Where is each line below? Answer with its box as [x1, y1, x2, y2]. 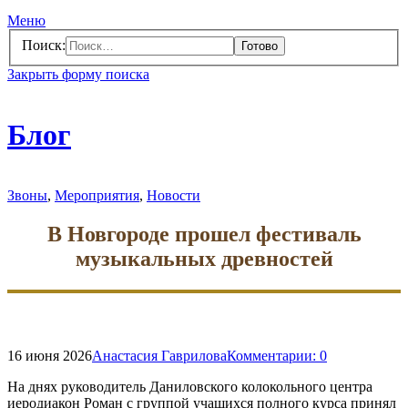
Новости [147, 188, 200, 204]
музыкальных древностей [75, 247, 333, 271]
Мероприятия [55, 188, 139, 204]
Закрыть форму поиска [7, 66, 149, 82]
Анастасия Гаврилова [92, 348, 227, 364]
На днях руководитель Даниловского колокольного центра [7, 379, 372, 395]
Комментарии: [227, 348, 320, 364]
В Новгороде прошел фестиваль [46, 222, 362, 247]
